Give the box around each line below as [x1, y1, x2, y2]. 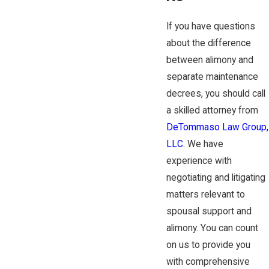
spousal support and [166, 206, 252, 217]
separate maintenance [166, 71, 258, 83]
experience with [166, 156, 232, 167]
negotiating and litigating [166, 172, 265, 184]
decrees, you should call [166, 88, 265, 100]
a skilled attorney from [166, 105, 258, 116]
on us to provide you [166, 240, 250, 251]
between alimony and [166, 55, 253, 66]
